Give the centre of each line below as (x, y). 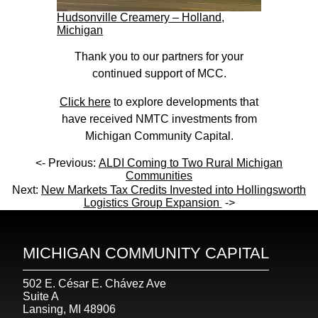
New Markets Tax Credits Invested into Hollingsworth (174, 190)
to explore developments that (185, 102)
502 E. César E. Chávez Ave (94, 283)
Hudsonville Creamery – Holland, (141, 17)
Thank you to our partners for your (159, 56)
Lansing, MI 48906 (69, 309)
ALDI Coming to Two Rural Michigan (191, 163)
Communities (159, 175)
